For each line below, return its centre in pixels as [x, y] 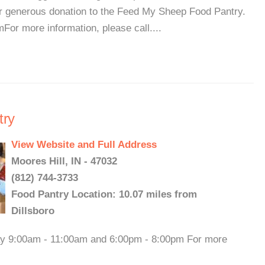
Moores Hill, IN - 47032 [64, 161]
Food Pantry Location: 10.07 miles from [104, 194]
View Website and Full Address [84, 145]
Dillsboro [33, 211]
